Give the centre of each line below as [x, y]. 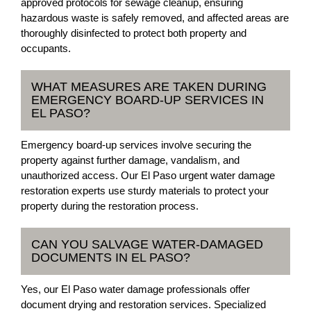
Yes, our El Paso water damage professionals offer [135, 289]
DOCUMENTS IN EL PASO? [111, 258]
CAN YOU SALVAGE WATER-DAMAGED [147, 244]
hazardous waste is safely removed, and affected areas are [155, 18]
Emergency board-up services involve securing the [136, 145]
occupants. [46, 48]
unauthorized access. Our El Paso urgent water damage [148, 175]
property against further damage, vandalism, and [130, 160]
